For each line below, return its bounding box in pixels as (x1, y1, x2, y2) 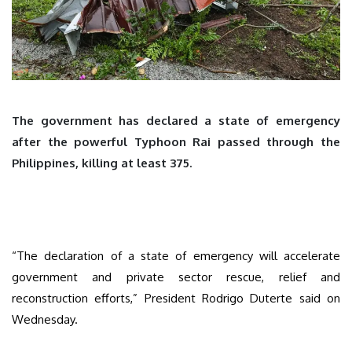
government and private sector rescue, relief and (12, 269, 340, 284)
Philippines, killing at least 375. (12, 155, 192, 170)
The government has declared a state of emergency (12, 112, 340, 128)
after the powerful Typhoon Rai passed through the (12, 134, 340, 149)
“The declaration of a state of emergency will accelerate (12, 247, 340, 263)
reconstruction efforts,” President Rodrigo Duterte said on (12, 290, 340, 306)
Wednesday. (12, 311, 78, 327)
